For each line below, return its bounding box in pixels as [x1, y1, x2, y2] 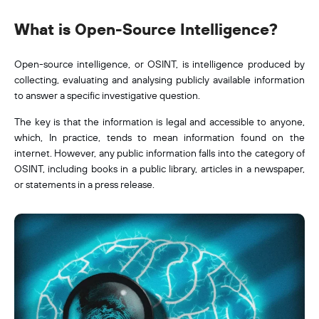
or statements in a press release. [14, 178, 155, 191]
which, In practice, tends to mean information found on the [14, 131, 305, 144]
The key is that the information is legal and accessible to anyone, [14, 115, 305, 128]
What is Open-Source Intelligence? [14, 19, 278, 39]
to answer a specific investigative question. [14, 89, 200, 102]
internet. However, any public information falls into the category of [14, 147, 305, 159]
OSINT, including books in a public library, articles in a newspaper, [14, 162, 305, 175]
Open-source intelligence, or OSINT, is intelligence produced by [14, 58, 305, 70]
